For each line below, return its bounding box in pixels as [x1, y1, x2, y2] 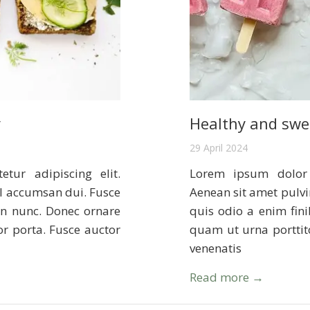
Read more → [190, 269, 264, 285]
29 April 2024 [190, 141, 248, 154]
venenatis [190, 240, 241, 256]
